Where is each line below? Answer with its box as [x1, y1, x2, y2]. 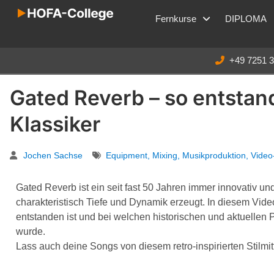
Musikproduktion [182, 150, 246, 160]
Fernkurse [155, 13, 196, 24]
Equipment [106, 150, 147, 160]
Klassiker [10, 111, 100, 136]
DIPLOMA [225, 13, 267, 24]
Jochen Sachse [23, 150, 83, 160]
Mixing [152, 150, 177, 160]
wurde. [16, 226, 45, 237]
